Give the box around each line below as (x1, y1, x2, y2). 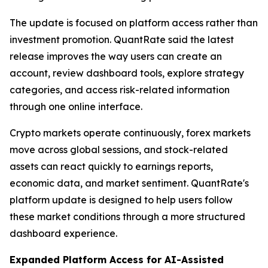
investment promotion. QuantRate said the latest (10, 33, 234, 46)
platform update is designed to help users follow (10, 194, 233, 206)
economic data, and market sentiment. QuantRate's (10, 177, 249, 190)
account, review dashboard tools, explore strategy (10, 67, 244, 80)
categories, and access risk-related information (10, 84, 230, 96)
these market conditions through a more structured (10, 211, 245, 223)
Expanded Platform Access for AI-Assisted (10, 254, 224, 266)
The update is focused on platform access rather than (10, 17, 258, 29)
